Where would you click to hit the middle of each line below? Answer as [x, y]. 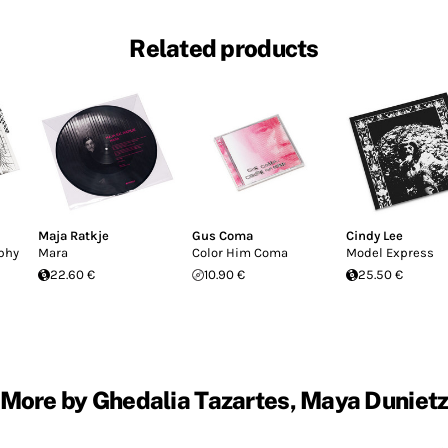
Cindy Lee [374, 235]
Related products [224, 48]
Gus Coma [222, 235]
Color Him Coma [240, 252]
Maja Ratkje [73, 235]
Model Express [390, 252]
